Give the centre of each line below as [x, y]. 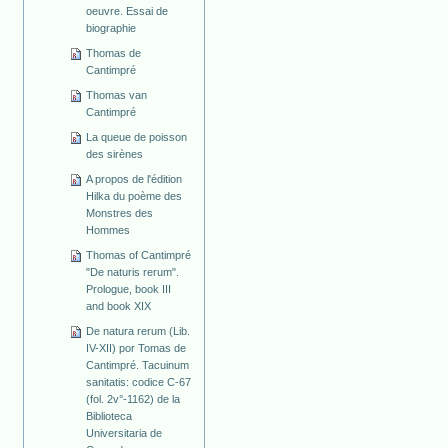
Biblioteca [109, 415]
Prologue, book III [129, 288]
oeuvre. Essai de [127, 11]
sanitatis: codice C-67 [139, 381]
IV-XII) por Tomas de [136, 347]
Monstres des [120, 212]
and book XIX [119, 305]
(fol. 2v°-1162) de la [133, 398]
